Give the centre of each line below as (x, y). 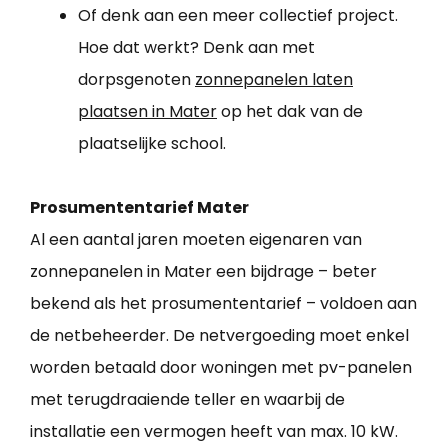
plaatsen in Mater (147, 112)
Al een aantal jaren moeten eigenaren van (196, 240)
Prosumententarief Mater (139, 208)
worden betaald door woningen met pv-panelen (221, 368)
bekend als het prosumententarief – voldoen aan (223, 304)
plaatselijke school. (152, 144)
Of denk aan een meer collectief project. (238, 16)
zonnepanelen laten (274, 80)
